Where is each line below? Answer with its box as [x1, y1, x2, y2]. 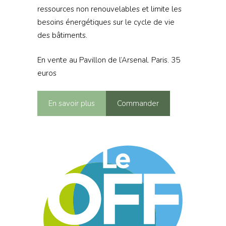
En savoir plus [48, 98, 95, 109]
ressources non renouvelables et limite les [37, 4, 182, 15]
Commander [117, 98, 159, 109]
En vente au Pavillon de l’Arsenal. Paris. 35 [37, 54, 180, 65]
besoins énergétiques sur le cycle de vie [37, 17, 175, 28]
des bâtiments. [37, 30, 87, 41]
